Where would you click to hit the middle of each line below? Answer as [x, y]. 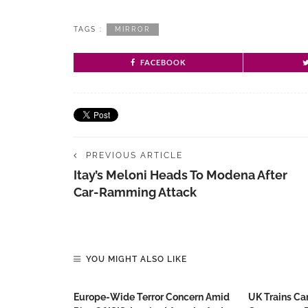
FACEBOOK [163, 62]
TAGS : [88, 29]
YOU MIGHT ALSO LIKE [136, 259]
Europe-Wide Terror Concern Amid [152, 297]
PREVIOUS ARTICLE [134, 155]
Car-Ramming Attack [135, 192]
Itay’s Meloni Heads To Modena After [180, 175]
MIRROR [133, 29]
